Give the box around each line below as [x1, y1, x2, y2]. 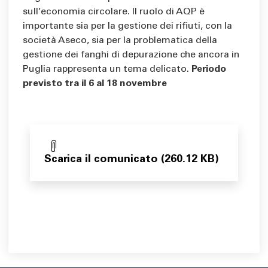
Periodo [191, 65, 226, 75]
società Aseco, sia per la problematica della [23, 36, 217, 46]
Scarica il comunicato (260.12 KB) [44, 154, 219, 166]
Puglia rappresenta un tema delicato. [23, 65, 191, 75]
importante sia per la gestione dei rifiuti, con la [23, 22, 232, 32]
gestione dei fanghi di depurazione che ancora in [23, 50, 239, 60]
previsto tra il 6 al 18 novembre [23, 79, 169, 89]
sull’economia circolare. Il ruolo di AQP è [23, 7, 205, 17]
